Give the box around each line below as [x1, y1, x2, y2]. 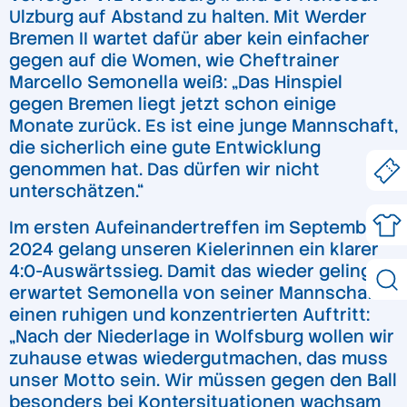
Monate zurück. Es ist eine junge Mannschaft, [9, 114, 398, 138]
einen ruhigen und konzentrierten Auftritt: [9, 303, 370, 326]
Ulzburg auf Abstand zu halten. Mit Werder [9, 5, 367, 29]
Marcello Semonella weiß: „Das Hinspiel [9, 71, 342, 94]
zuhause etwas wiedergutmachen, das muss [9, 346, 388, 370]
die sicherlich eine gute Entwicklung [9, 136, 321, 160]
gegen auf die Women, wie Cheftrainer [9, 49, 340, 73]
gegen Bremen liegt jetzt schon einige [9, 93, 336, 116]
